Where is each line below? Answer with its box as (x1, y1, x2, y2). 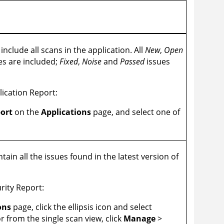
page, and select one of (91, 106, 180, 118)
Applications (41, 106, 91, 118)
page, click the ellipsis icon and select (11, 201, 152, 213)
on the (12, 106, 41, 118)
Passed (120, 56, 145, 67)
